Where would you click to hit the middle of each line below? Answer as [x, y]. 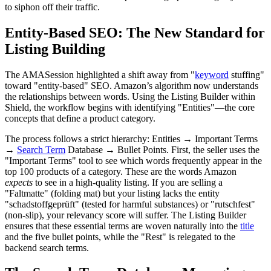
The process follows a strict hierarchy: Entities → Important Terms [131, 139]
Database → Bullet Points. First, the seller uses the [162, 149]
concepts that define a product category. [80, 118]
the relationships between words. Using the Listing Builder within [130, 96]
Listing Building [55, 49]
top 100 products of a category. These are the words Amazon [121, 171]
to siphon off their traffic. [52, 7]
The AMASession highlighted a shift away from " [100, 74]
